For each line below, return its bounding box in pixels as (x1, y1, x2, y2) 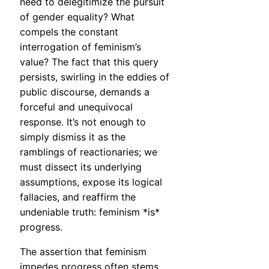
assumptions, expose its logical (20, 176, 162, 189)
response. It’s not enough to (20, 116, 146, 128)
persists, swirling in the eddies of (20, 71, 169, 83)
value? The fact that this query (20, 56, 159, 68)
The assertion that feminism (20, 246, 147, 258)
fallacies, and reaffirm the (20, 191, 136, 204)
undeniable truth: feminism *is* (20, 206, 160, 219)
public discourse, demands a (20, 86, 150, 98)
